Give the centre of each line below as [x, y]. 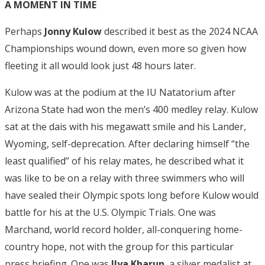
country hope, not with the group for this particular [119, 246]
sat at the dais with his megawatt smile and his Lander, [125, 126]
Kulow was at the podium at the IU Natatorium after [120, 92]
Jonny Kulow [73, 31]
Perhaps [25, 31]
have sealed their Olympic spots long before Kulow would [132, 195]
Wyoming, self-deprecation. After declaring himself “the [127, 143]
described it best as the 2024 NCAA [180, 31]
